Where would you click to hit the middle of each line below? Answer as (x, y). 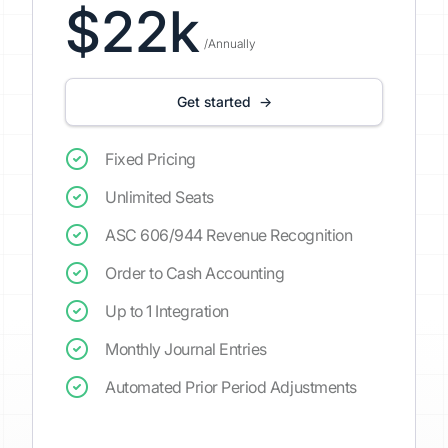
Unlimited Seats (159, 197)
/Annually (230, 43)
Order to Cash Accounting (195, 273)
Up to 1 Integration (167, 311)
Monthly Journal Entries (186, 349)
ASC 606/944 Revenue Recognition (229, 235)
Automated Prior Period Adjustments (231, 387)
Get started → (224, 101)
